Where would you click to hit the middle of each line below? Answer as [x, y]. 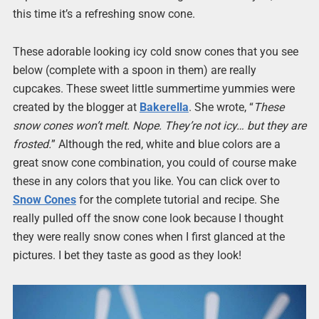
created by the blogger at [76, 108]
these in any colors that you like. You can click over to [146, 182]
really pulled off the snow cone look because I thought [148, 219]
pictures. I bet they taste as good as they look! [127, 256]
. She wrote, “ [221, 108]
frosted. [32, 145]
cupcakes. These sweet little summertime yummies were [153, 89]
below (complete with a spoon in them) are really [134, 70]
